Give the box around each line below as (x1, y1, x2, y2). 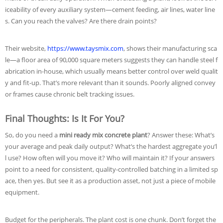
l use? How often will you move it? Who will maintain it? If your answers (5, 153, 215, 162)
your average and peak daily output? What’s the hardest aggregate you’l (5, 142, 217, 151)
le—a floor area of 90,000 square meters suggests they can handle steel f (5, 55, 218, 64)
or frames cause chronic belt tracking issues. (5, 90, 134, 99)
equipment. (5, 188, 39, 197)
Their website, (5, 44, 47, 53)
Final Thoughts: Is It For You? (5, 112, 124, 124)
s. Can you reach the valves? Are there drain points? (5, 16, 157, 25)
